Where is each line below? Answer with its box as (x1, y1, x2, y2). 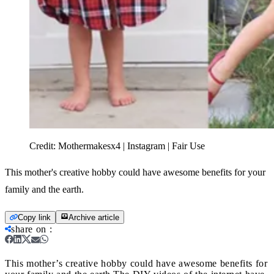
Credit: (29, 140, 58, 151)
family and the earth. (5, 183, 84, 194)
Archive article (68, 212, 119, 222)
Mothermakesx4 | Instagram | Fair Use (58, 140, 205, 151)
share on (11, 223, 46, 234)
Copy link (18, 212, 51, 222)
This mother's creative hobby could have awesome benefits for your (5, 166, 265, 177)
